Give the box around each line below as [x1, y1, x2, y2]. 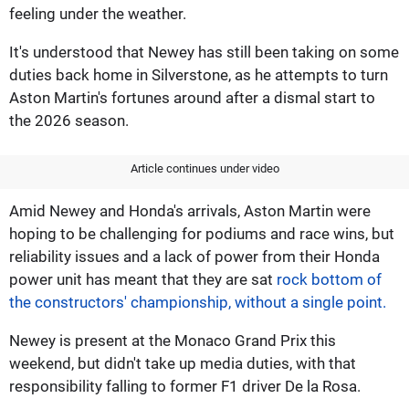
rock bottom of [277, 269, 382, 288]
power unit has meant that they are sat [9, 269, 277, 288]
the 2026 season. [9, 110, 129, 130]
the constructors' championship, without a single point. [9, 292, 386, 311]
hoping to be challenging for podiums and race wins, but [9, 224, 394, 243]
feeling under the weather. [9, 4, 186, 23]
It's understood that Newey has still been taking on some [9, 42, 399, 61]
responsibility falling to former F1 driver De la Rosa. [9, 376, 361, 395]
